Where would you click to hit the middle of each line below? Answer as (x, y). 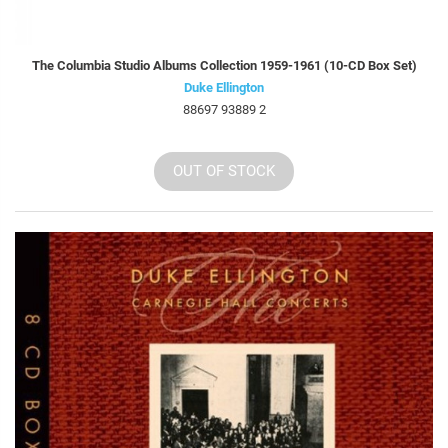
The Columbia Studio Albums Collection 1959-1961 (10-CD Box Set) (224, 66)
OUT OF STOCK (224, 171)
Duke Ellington (224, 88)
